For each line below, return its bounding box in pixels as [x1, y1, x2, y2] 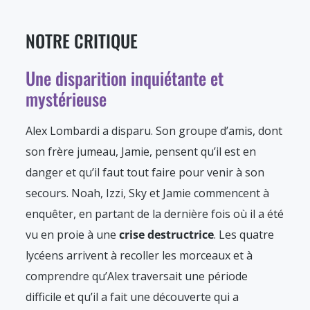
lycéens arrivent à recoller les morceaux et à [26, 248, 253, 264]
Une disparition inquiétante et [26, 65, 224, 91]
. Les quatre [214, 227, 274, 243]
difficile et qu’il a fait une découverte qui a [26, 289, 239, 305]
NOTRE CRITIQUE [26, 28, 138, 54]
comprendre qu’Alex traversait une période [26, 268, 248, 284]
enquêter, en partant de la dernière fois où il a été [26, 206, 284, 222]
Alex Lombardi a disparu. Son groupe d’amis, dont [26, 123, 282, 139]
